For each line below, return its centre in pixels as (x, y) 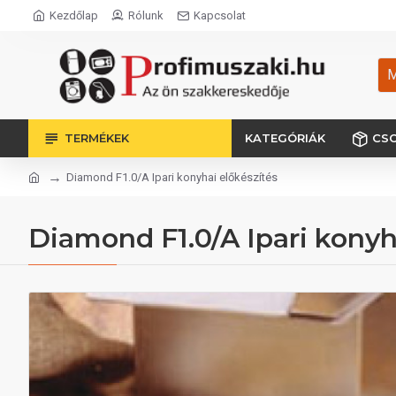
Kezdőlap (74, 15)
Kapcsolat (220, 15)
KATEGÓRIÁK (285, 138)
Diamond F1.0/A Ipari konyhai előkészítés (172, 177)
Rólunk (146, 15)
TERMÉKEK (97, 138)
